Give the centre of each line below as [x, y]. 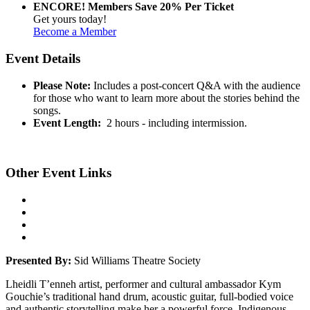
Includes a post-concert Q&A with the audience [195, 85]
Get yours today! [70, 19]
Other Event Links [58, 173]
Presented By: [38, 261]
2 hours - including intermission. [174, 122]
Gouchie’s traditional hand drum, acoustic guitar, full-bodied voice [149, 297]
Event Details [43, 58]
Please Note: [62, 85]
